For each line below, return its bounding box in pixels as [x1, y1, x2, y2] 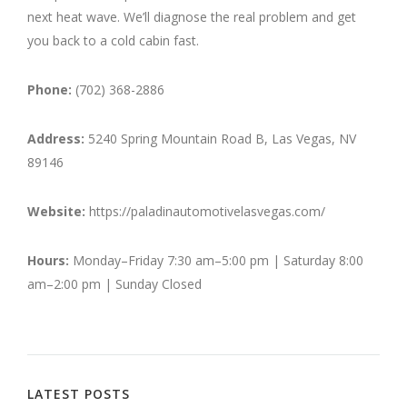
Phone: [27, 80, 72, 98]
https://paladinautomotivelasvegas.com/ [85, 202, 325, 220]
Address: [27, 129, 84, 147]
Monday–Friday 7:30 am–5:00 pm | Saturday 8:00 [69, 251, 363, 269]
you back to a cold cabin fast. [27, 31, 199, 49]
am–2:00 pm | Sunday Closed [27, 274, 202, 293]
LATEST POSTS [27, 384, 130, 402]
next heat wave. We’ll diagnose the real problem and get [27, 7, 356, 25]
